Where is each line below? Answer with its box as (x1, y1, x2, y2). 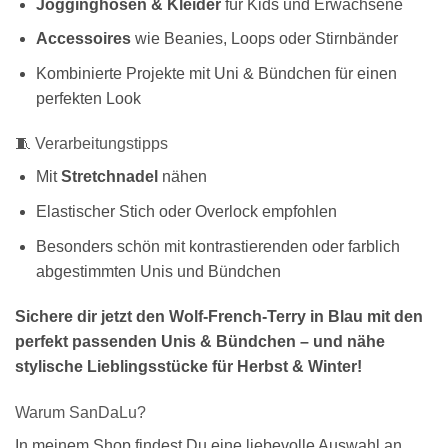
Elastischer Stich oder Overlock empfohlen (35, 203, 337, 221)
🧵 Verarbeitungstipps (15, 135, 168, 153)
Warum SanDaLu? (15, 404, 146, 422)
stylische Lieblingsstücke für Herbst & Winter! (15, 358, 362, 376)
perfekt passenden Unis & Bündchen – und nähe (15, 333, 385, 351)
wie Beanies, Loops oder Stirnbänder (130, 30, 398, 48)
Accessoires (35, 30, 131, 48)
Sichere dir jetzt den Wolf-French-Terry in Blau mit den (15, 308, 423, 326)
